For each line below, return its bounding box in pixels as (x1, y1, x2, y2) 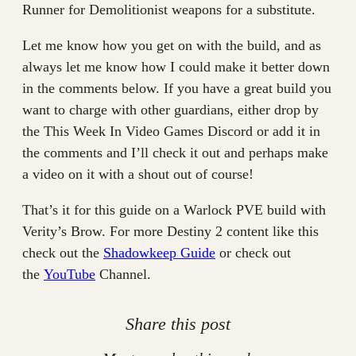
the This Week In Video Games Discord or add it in (22, 123, 320, 139)
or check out (215, 245, 291, 261)
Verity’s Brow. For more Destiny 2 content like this (22, 223, 319, 239)
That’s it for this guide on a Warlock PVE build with (22, 202, 326, 218)
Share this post (126, 314, 230, 335)
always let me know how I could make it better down (22, 59, 330, 75)
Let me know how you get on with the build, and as (22, 37, 321, 53)
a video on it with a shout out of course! (22, 166, 253, 182)
